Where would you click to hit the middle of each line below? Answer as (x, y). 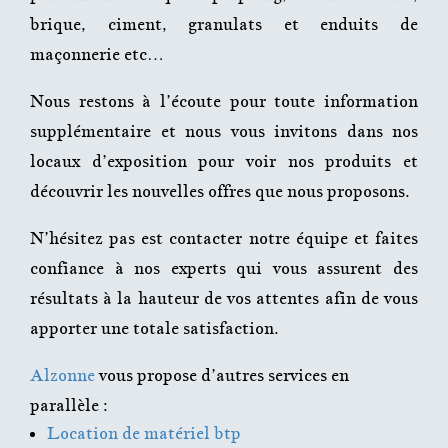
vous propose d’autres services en (224, 375)
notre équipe (298, 238)
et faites (383, 238)
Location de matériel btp (144, 433)
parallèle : (69, 405)
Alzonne (64, 375)
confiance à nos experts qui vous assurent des (224, 268)
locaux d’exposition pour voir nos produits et (224, 161)
